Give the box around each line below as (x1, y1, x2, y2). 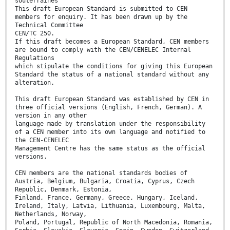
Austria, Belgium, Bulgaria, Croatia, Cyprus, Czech (15, 177, 195, 185)
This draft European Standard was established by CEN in (15, 95, 209, 103)
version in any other (15, 111, 87, 119)
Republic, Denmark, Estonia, (15, 185, 112, 193)
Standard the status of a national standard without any (15, 70, 209, 78)
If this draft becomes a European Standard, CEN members (15, 37, 209, 45)
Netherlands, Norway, (15, 210, 87, 218)
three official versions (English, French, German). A (15, 103, 202, 111)
